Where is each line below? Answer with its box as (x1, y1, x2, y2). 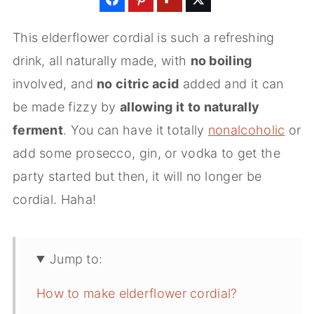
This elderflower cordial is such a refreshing (12, 30, 275, 45)
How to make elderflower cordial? (36, 286, 238, 301)
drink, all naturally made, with (12, 53, 191, 68)
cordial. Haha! (12, 192, 97, 207)
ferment (12, 123, 64, 137)
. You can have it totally (63, 123, 208, 137)
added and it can (179, 76, 284, 91)
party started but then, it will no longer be (12, 169, 262, 184)
